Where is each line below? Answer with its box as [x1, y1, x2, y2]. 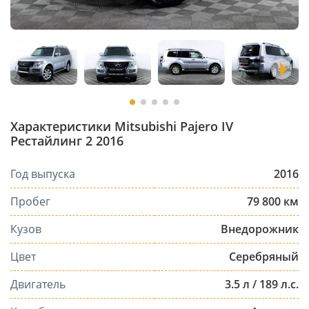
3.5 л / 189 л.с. [225, 276, 299, 292]
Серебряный [229, 248, 299, 264]
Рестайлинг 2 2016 [10, 132, 123, 149]
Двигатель [10, 276, 66, 292]
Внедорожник [221, 221, 299, 237]
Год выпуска [10, 166, 75, 181]
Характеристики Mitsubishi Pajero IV [10, 117, 233, 134]
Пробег [10, 193, 50, 209]
